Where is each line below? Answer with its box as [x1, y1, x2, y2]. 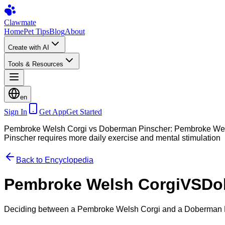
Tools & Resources [8, 60, 63, 68]
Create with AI [8, 44, 49, 51]
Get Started [66, 107, 102, 116]
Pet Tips [24, 27, 49, 36]
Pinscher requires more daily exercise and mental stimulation [4, 134, 220, 142]
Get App [39, 107, 66, 116]
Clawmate [4, 18, 36, 27]
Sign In [4, 107, 27, 116]
